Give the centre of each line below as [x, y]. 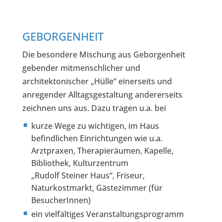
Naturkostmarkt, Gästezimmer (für [97, 188]
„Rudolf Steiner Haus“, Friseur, [88, 176]
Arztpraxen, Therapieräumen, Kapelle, [102, 151]
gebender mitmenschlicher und [81, 68]
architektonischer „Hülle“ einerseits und [97, 81]
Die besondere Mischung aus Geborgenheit [104, 54]
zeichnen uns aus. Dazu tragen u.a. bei [94, 108]
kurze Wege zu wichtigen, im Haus [95, 126]
